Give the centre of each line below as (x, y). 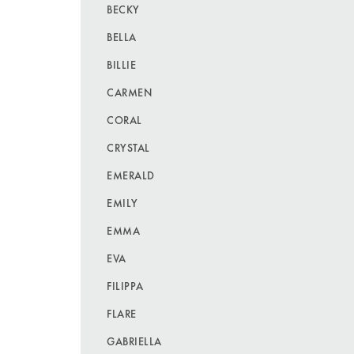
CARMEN (130, 92)
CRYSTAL (128, 147)
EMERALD (131, 175)
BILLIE (122, 64)
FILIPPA (125, 286)
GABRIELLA (134, 341)
